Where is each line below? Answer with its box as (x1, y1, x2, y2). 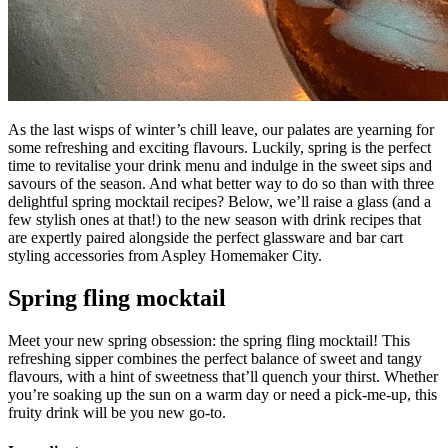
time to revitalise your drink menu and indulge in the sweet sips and (8, 157, 432, 175)
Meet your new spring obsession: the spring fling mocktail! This (8, 331, 410, 349)
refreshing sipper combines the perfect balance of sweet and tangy (8, 349, 422, 367)
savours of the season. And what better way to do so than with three (8, 175, 434, 193)
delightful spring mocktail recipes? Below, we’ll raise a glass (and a (8, 193, 431, 211)
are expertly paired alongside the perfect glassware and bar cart (8, 229, 403, 247)
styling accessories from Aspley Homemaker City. (8, 247, 326, 265)
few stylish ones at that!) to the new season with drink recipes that (8, 211, 421, 229)
